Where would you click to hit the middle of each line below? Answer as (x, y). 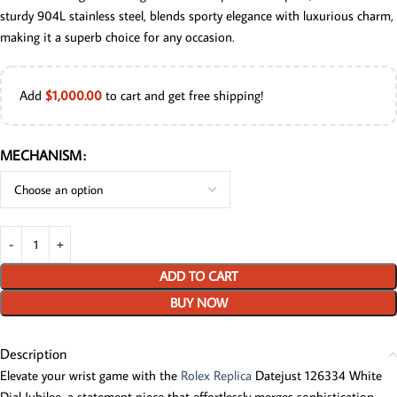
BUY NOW (198, 303)
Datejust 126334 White (317, 376)
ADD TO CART (198, 276)
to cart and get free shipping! (183, 96)
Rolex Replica (216, 376)
